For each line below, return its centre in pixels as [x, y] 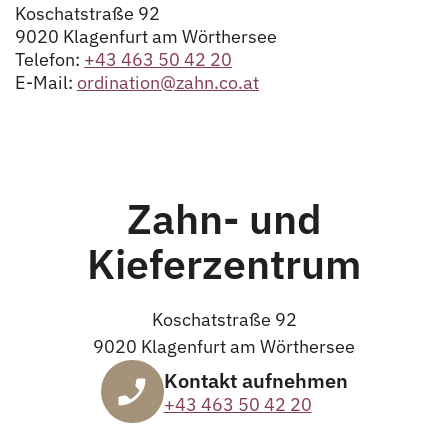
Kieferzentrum [224, 263]
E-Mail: [46, 82]
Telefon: [49, 59]
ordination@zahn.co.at [168, 82]
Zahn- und [224, 218]
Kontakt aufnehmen [255, 380]
